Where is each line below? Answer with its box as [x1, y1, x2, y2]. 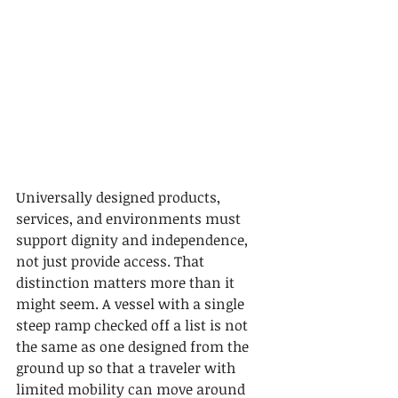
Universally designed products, [16, 187, 224, 207]
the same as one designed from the [16, 336, 252, 356]
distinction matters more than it [16, 272, 238, 292]
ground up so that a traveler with [16, 357, 239, 378]
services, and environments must [16, 208, 244, 228]
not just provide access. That [16, 251, 208, 271]
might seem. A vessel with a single [16, 293, 248, 314]
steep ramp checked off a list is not [16, 314, 251, 335]
